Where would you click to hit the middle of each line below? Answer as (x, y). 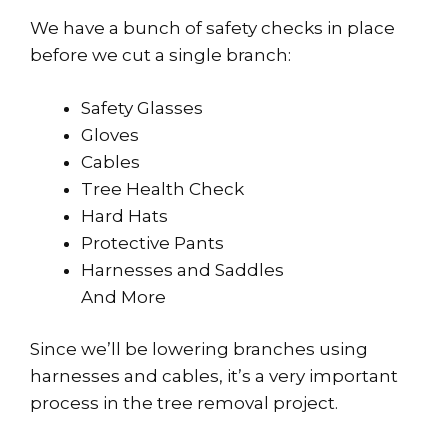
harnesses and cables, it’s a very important (214, 376)
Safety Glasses (142, 107)
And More (123, 296)
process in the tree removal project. (184, 403)
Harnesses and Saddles (182, 269)
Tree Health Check (162, 188)
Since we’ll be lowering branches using (199, 349)
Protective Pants (152, 242)
